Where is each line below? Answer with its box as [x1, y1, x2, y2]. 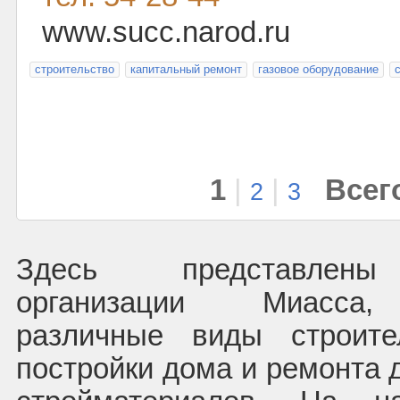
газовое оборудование [258, 62, 379, 76]
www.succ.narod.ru [42, 16, 290, 48]
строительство [35, 62, 114, 76]
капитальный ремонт [130, 62, 242, 76]
